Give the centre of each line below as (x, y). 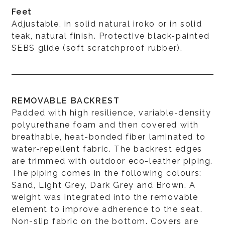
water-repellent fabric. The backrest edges (107, 149)
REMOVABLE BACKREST (66, 100)
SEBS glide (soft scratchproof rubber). (97, 48)
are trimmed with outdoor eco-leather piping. (112, 161)
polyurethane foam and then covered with (105, 125)
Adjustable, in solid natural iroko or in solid (107, 24)
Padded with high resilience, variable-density (111, 113)
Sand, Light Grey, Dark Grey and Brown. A (103, 185)
